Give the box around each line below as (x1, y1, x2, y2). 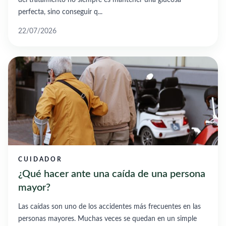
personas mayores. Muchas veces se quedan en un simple (18, 215, 197, 222)
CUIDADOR (18, 156, 63, 162)
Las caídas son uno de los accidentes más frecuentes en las (18, 203, 201, 210)
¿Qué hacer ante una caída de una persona (18, 168, 205, 179)
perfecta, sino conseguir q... (18, 8, 102, 16)
